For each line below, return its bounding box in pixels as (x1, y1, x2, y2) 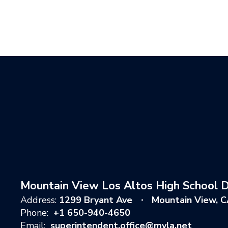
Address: (20, 194, 56, 207)
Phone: (20, 207, 48, 219)
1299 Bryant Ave (59, 194, 132, 207)
